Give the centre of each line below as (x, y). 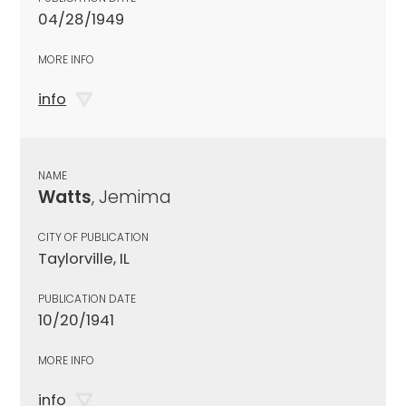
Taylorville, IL (84, 258)
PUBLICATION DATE (87, 298)
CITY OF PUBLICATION (93, 237)
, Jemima (131, 197)
